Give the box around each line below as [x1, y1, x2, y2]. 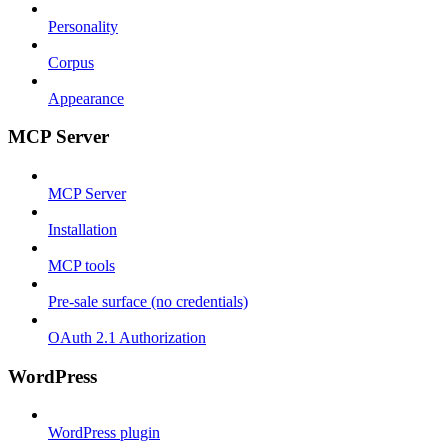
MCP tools [48, 257, 115, 274]
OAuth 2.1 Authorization [48, 329, 206, 346]
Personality [48, 17, 118, 35]
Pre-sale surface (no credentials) [48, 293, 248, 310]
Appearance [48, 89, 124, 107]
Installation [48, 221, 117, 238]
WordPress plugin [48, 424, 160, 442]
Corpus [48, 53, 94, 71]
